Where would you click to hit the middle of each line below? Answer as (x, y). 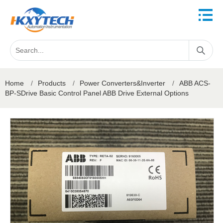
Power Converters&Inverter (122, 83)
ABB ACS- (195, 83)
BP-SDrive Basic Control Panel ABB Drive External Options (97, 93)
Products (52, 83)
